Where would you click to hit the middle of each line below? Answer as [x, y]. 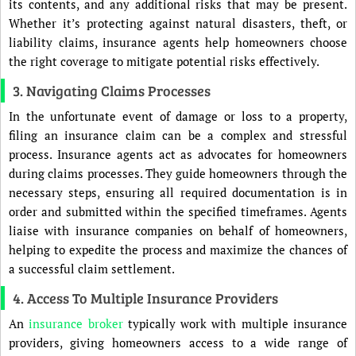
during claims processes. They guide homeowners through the [178, 173]
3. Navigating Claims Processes [112, 91]
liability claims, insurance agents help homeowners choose [178, 42]
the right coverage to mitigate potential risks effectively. [164, 61]
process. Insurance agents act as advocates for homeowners [178, 154]
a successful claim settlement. [92, 269]
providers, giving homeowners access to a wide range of [178, 342]
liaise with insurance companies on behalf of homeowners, [178, 230]
